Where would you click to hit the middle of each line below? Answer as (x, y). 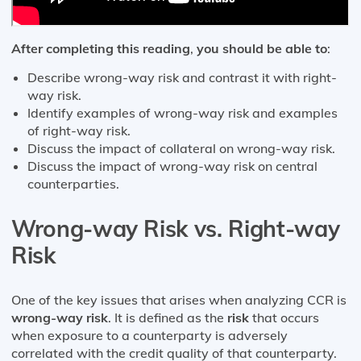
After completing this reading (101, 48)
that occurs (284, 317)
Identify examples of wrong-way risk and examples (183, 112)
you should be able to (260, 48)
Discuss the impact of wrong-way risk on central (172, 166)
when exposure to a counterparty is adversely (149, 335)
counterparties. (73, 183)
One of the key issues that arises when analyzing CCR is (179, 299)
